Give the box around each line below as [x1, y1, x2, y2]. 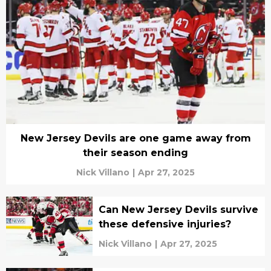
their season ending [83, 146, 188, 158]
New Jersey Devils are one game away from [20, 132, 251, 144]
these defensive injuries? [98, 218, 231, 230]
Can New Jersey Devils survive [98, 203, 258, 215]
